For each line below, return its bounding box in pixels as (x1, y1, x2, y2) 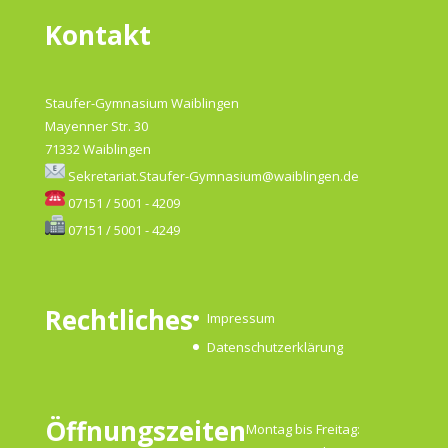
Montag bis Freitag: (245, 419, 360, 438)
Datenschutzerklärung (206, 338, 343, 357)
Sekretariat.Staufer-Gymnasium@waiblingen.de (67, 167, 359, 186)
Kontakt (44, 17, 151, 54)
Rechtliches (44, 301, 193, 338)
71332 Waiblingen (44, 140, 151, 159)
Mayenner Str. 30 (44, 117, 148, 136)
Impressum (206, 308, 275, 327)
